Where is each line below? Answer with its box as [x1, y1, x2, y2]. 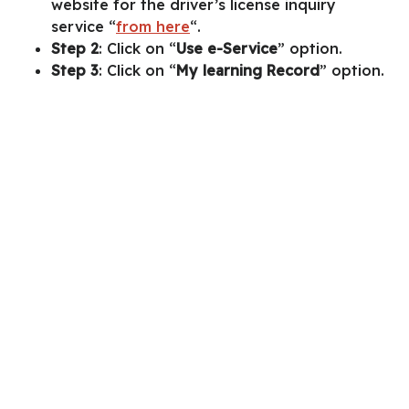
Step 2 [51, 38, 99, 58]
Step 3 [51, 60, 99, 79]
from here [116, 16, 190, 36]
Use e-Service [176, 38, 278, 58]
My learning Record [176, 60, 320, 79]
